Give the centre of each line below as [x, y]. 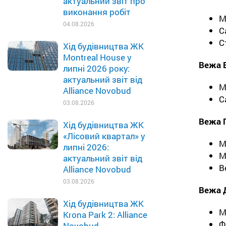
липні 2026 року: [96, 68]
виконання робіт [97, 12]
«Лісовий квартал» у [104, 136]
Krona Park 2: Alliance [105, 215]
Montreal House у [97, 57]
